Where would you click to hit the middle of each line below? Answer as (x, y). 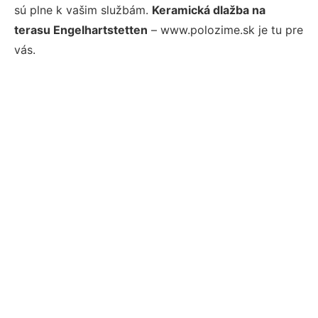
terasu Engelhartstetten (81, 30)
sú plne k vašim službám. (83, 10)
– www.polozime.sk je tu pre (225, 30)
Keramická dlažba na (209, 10)
